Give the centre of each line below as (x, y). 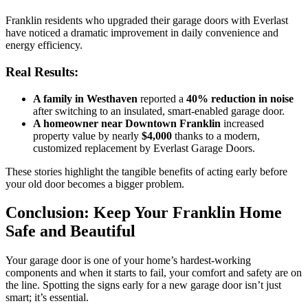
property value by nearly (87, 135)
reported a (162, 98)
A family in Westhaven (85, 98)
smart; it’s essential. (47, 298)
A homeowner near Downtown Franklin (127, 123)
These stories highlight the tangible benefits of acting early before (146, 171)
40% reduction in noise (240, 98)
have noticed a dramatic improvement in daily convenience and (142, 33)
